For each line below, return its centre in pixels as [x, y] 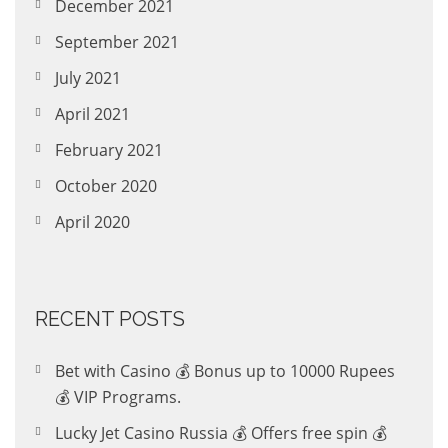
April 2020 [92, 222]
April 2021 [92, 114]
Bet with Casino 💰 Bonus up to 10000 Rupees [225, 371]
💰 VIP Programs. [118, 397]
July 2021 [88, 78]
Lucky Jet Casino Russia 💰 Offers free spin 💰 [221, 433]
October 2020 [106, 186]
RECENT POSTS [110, 319]
